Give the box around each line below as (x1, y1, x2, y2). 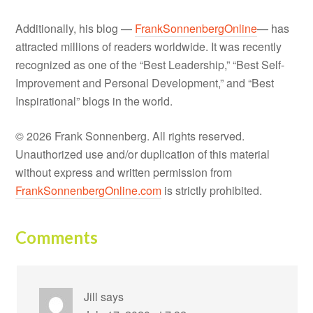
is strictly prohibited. (161, 182, 263, 198)
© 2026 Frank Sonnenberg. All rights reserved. (15, 127, 245, 144)
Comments (15, 226, 99, 247)
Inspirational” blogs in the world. (15, 92, 173, 109)
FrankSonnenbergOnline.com (15, 182, 162, 198)
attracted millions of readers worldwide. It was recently (15, 38, 282, 54)
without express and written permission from (15, 163, 233, 180)
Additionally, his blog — (15, 20, 136, 36)
